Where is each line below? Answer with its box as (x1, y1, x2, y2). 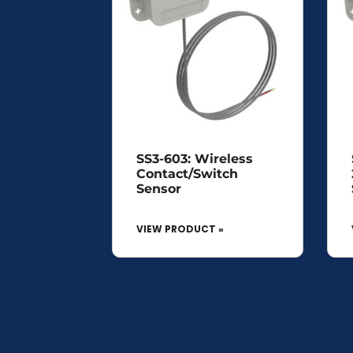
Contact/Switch (136, 165, 238, 181)
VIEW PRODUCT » (136, 221, 224, 236)
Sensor (136, 180, 181, 196)
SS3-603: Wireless (136, 150, 253, 166)
